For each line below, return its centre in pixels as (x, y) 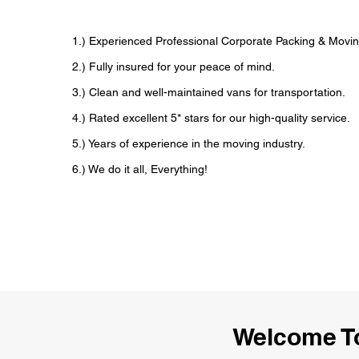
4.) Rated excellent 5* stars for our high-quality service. (211, 118)
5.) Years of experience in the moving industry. (188, 143)
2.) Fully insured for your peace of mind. (173, 67)
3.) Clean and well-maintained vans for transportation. (208, 92)
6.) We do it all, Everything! (139, 169)
